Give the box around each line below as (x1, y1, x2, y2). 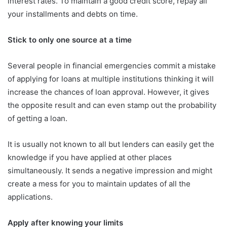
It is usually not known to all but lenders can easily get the (8, 139, 214, 149)
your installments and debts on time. (8, 9, 138, 19)
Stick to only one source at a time (8, 34, 132, 45)
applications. (8, 192, 53, 202)
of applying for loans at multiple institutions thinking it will (8, 73, 214, 84)
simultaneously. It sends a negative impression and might (8, 165, 212, 175)
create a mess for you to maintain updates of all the (8, 178, 191, 188)
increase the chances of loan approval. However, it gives (8, 87, 209, 97)
